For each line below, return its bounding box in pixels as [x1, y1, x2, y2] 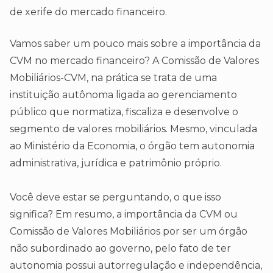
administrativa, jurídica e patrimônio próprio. [10, 157, 222, 169]
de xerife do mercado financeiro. [10, 6, 167, 18]
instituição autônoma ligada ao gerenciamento [10, 89, 237, 101]
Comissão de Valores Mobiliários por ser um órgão [10, 225, 247, 238]
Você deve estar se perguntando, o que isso [10, 191, 221, 204]
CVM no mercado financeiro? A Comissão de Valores [10, 55, 259, 67]
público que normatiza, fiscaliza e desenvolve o [10, 106, 238, 118]
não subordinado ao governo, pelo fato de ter [10, 243, 231, 255]
